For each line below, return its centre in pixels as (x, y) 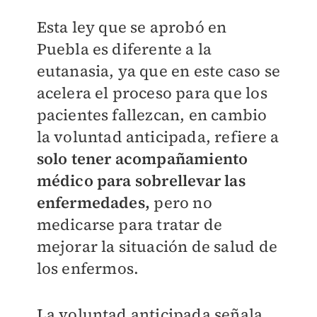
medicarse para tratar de (129, 225)
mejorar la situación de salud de (157, 247)
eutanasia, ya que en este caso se (158, 71)
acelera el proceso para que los (152, 93)
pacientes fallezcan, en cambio (152, 115)
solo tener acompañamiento (142, 159)
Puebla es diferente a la (124, 49)
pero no (181, 203)
